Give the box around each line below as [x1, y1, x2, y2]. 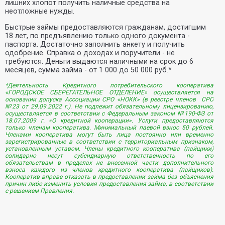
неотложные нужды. [5, 7, 74, 16]
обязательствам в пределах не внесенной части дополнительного [5, 159, 213, 166]
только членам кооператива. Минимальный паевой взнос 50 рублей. [5, 124, 213, 131]
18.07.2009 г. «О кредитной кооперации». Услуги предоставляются [5, 117, 213, 124]
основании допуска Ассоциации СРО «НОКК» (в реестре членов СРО [5, 96, 213, 103]
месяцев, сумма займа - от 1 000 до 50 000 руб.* [5, 66, 172, 74]
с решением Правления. [5, 187, 74, 194]
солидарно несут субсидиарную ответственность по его [5, 152, 213, 159]
